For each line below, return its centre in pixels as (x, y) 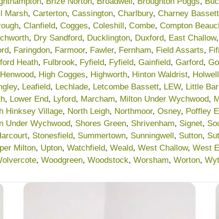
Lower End (29, 99)
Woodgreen (62, 160)
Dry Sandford (58, 38)
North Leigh (88, 111)
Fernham (135, 50)
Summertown (102, 135)
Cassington (92, 13)
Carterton (50, 13)
